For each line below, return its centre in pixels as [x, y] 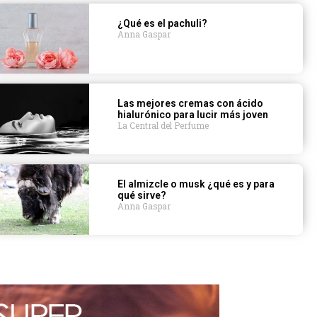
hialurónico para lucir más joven [193, 115]
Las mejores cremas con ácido [191, 104]
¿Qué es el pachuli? [163, 23]
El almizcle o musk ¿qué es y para [196, 184]
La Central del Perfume [163, 126]
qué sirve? [142, 196]
